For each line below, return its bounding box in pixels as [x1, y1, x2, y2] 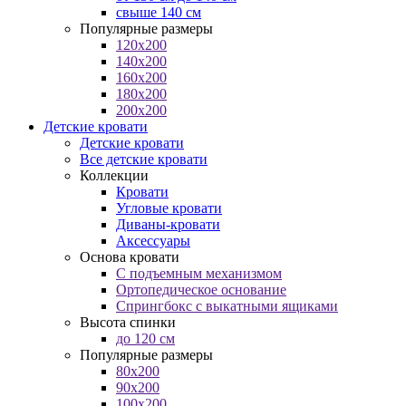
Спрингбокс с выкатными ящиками [116, 298, 338, 314]
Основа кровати [80, 249, 179, 265]
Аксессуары [116, 233, 190, 248]
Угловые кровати [116, 200, 222, 216]
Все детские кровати [80, 151, 208, 167]
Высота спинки [80, 314, 176, 330]
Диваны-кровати [116, 217, 220, 232]
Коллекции [80, 168, 149, 183]
